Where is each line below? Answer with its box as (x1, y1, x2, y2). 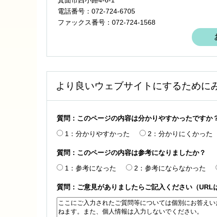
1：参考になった (65, 164, 116, 172)
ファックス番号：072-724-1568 (58, 18, 155, 26)
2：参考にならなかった (134, 164, 206, 172)
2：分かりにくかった (148, 129, 213, 138)
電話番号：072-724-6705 (58, 7, 135, 15)
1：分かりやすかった (65, 129, 130, 138)
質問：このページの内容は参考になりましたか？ (57, 148, 206, 156)
